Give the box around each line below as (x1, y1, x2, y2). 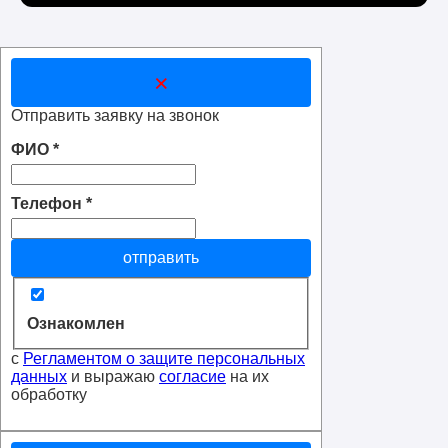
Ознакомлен (27, 314, 125, 332)
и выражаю (67, 367, 159, 385)
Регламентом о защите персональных (23, 349, 305, 367)
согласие (159, 367, 226, 385)
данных (11, 367, 67, 385)
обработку (11, 385, 87, 403)
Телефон (11, 194, 86, 212)
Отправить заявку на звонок (11, 106, 219, 124)
